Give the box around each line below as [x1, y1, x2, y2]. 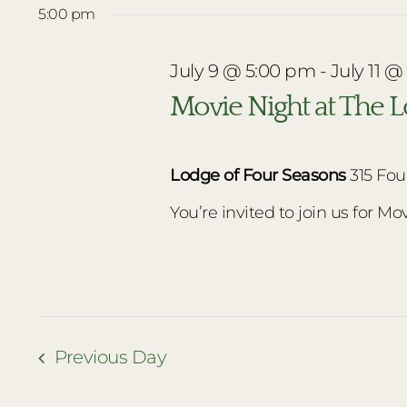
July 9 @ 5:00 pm [170, 60, 316, 83]
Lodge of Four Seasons [170, 164, 351, 185]
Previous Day [55, 346, 167, 369]
